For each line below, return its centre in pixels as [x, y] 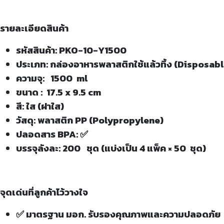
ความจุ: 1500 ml [52, 78]
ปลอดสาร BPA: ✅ [52, 134]
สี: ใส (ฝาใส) [40, 106]
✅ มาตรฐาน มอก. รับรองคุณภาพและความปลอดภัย [118, 214]
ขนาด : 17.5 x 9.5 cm [58, 92]
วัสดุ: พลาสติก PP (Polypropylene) [90, 120]
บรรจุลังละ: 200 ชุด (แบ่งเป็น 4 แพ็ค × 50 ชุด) [111, 148]
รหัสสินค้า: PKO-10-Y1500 [71, 50]
